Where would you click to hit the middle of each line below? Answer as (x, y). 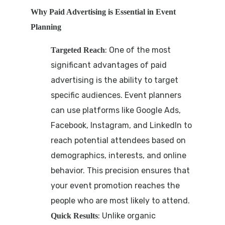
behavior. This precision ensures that (120, 170)
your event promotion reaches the (115, 185)
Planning (46, 27)
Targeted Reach (78, 50)
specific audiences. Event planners (116, 95)
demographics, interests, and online (118, 155)
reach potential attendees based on (118, 140)
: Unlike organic (127, 215)
